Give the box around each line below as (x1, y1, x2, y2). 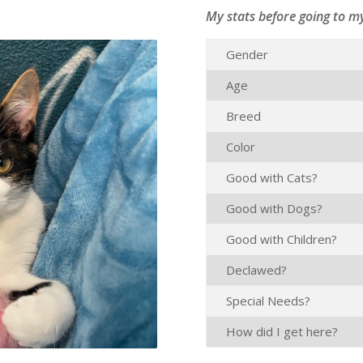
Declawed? (225, 262, 287, 278)
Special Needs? (225, 293, 310, 309)
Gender (225, 46, 268, 62)
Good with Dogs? (225, 200, 322, 216)
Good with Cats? (225, 169, 318, 186)
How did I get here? (225, 323, 338, 340)
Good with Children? (225, 231, 337, 247)
